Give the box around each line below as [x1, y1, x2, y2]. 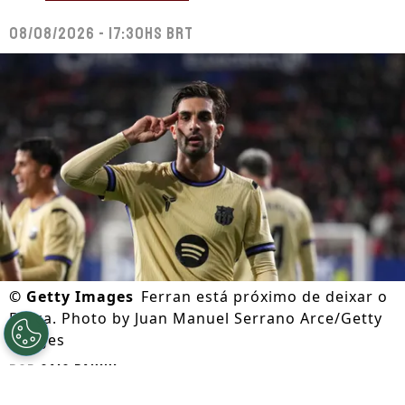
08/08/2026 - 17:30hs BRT [9, 24, 193, 44]
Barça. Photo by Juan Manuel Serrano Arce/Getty [9, 307, 382, 328]
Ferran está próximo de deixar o [141, 286, 388, 306]
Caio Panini [40, 360, 118, 381]
